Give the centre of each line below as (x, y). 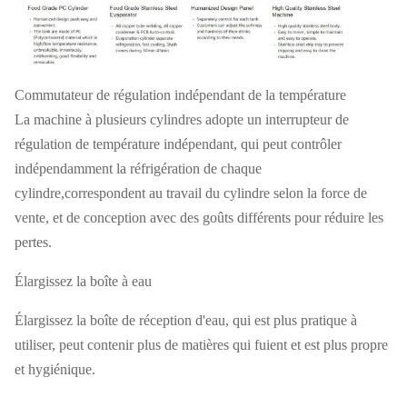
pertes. (33, 243)
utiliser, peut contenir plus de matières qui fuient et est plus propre (201, 345)
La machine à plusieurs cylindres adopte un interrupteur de (182, 120)
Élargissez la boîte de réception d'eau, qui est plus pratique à (186, 321)
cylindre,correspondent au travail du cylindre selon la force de (191, 194)
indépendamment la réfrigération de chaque (138, 169)
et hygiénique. (55, 370)
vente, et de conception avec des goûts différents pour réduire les (199, 218)
